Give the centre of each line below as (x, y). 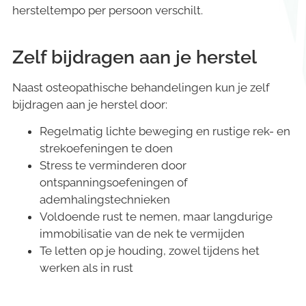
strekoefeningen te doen (106, 149)
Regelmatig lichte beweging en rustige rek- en (165, 131)
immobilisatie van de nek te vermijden (142, 234)
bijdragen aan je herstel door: (90, 104)
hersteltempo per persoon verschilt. (108, 10)
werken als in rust (86, 268)
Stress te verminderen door (113, 166)
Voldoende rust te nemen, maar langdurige (156, 217)
